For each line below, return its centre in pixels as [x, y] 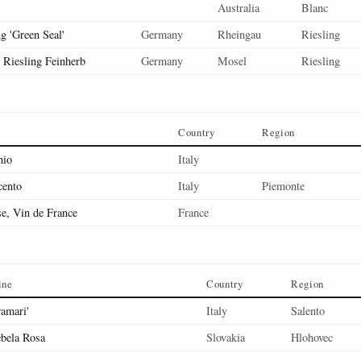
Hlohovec [312, 337]
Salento [308, 311]
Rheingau [239, 34]
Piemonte [283, 186]
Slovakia [226, 337]
